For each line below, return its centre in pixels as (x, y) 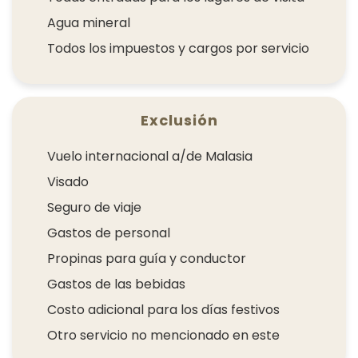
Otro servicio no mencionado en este (163, 335)
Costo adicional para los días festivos (163, 309)
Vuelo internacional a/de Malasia (150, 156)
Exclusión (179, 120)
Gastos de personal (109, 233)
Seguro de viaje (94, 207)
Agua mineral (89, 22)
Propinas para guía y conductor (147, 258)
